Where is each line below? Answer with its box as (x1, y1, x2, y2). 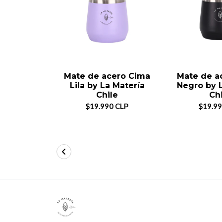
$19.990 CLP (86, 101, 128, 111)
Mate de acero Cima (64, 71, 150, 81)
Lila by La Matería (69, 80, 145, 90)
